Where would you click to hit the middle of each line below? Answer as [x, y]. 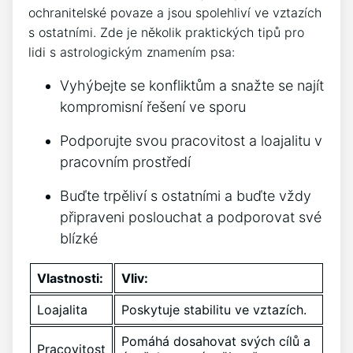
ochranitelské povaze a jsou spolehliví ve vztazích [175, 13]
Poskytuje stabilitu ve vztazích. [214, 310]
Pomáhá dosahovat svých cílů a [216, 342]
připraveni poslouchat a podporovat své [191, 217]
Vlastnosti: [70, 279]
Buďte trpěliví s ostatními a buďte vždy [186, 196]
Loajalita [62, 310]
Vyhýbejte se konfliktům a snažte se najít [192, 86]
